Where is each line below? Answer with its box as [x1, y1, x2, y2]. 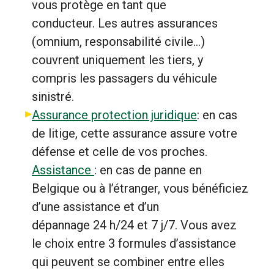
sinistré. [32, 89, 74, 104]
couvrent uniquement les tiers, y [32, 53, 203, 67]
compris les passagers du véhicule [32, 71, 217, 86]
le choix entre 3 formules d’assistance [32, 236, 236, 251]
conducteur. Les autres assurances [32, 16, 218, 31]
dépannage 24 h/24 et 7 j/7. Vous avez [32, 218, 237, 232]
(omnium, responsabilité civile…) [32, 34, 205, 49]
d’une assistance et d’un [32, 199, 159, 214]
